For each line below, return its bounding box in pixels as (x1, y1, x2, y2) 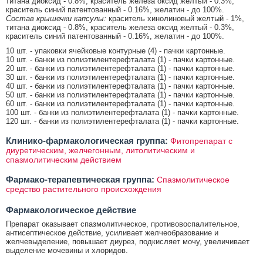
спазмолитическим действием (6, 154, 122, 164)
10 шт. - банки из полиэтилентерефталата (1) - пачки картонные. (6, 55, 235, 64)
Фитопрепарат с (170, 136, 232, 146)
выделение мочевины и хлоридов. (6, 245, 128, 255)
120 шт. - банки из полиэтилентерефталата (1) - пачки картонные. (6, 116, 239, 126)
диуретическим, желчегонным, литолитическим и (6, 145, 195, 155)
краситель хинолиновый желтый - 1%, (109, 14, 244, 23)
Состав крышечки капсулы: (6, 14, 109, 23)
